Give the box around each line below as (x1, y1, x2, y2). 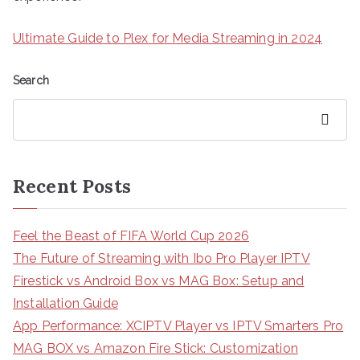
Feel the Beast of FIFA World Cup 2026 (13, 227, 249, 243)
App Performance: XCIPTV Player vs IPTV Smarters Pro (13, 317, 344, 333)
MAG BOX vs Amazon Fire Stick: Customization (13, 340, 298, 356)
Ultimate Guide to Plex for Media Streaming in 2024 (13, 30, 322, 46)
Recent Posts (13, 174, 131, 198)
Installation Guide (13, 295, 118, 311)
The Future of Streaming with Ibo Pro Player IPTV (13, 250, 310, 266)
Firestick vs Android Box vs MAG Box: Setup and (13, 272, 305, 288)
